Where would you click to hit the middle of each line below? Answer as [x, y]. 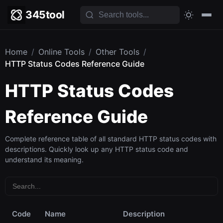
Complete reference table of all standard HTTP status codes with [111, 139]
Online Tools [61, 52]
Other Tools [117, 52]
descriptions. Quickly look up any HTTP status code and [97, 149]
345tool [45, 15]
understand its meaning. [44, 160]
